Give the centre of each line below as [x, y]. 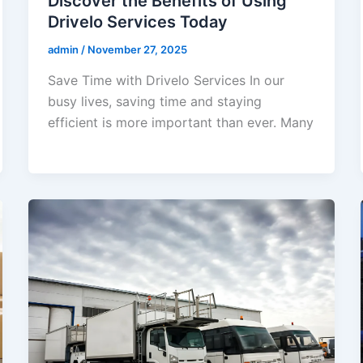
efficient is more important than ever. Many [180, 122]
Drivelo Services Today [137, 22]
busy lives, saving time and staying [154, 101]
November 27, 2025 [137, 50]
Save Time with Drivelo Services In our [166, 80]
